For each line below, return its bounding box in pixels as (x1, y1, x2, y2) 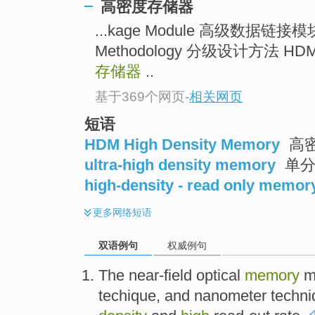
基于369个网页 (95, 89, 185, 104)
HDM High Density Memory (84, 135, 280, 153)
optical (196, 266, 240, 284)
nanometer (194, 286, 266, 304)
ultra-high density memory (84, 155, 276, 174)
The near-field (98, 266, 192, 284)
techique (98, 286, 156, 304)
